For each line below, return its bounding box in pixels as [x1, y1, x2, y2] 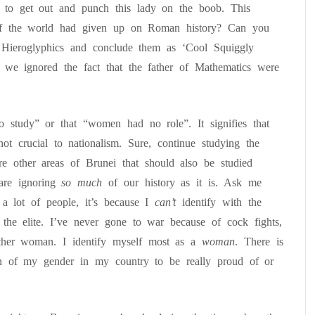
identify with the [176, 196, 262, 208]
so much [61, 176, 109, 188]
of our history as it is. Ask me [108, 176, 262, 188]
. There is [235, 236, 283, 247]
